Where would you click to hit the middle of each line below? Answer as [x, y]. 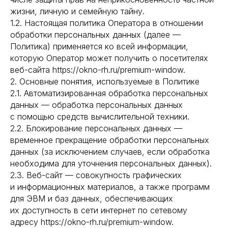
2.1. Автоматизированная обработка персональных [109, 93]
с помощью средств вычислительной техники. [100, 117]
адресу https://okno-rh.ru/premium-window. [92, 222]
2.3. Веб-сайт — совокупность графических [96, 175]
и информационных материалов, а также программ [110, 187]
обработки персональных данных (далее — [95, 35]
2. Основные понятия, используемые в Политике [105, 81]
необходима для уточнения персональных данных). [111, 163]
